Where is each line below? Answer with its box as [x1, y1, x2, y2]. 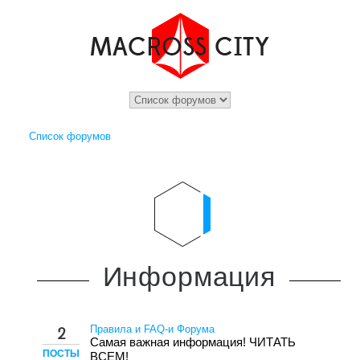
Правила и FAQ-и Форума [90, 323, 215, 335]
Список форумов [29, 130, 112, 142]
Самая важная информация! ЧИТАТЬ [90, 336, 297, 349]
